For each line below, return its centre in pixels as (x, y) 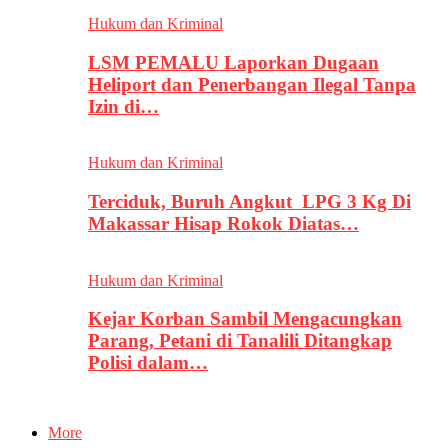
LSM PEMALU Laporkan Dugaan (233, 62)
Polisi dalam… (148, 363)
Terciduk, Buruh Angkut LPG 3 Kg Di (249, 201)
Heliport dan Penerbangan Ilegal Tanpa (252, 84)
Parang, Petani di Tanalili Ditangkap (240, 341)
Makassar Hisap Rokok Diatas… (223, 223)
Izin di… (123, 106)
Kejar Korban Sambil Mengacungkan (245, 319)
